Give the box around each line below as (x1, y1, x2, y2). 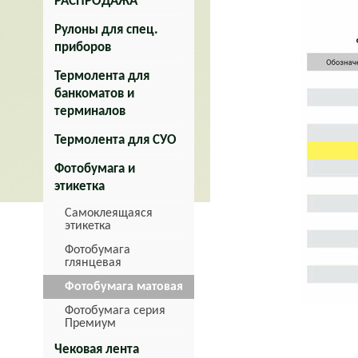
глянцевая (65, 257, 121, 269)
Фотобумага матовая (65, 280, 183, 293)
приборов (54, 41, 111, 54)
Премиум (65, 317, 116, 330)
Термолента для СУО (54, 133, 177, 147)
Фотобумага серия (65, 304, 165, 317)
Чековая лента (54, 343, 139, 356)
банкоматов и (54, 87, 134, 101)
